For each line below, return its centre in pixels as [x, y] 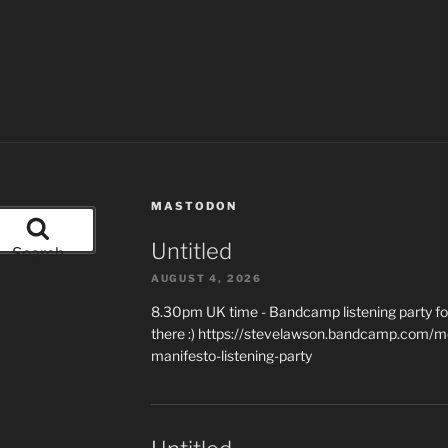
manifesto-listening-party [231, 355]
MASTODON [193, 205]
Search [38, 253]
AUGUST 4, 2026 [206, 277]
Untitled [191, 250]
